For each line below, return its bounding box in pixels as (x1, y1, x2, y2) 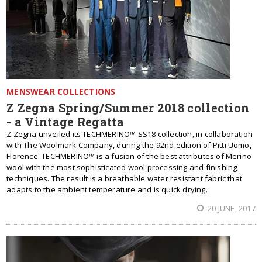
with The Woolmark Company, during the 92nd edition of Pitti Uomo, (6, 140, 251, 150)
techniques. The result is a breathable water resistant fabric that (6, 173, 243, 184)
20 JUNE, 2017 (206, 203, 256, 213)
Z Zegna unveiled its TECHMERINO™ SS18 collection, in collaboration (6, 129, 253, 139)
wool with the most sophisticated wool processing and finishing (6, 162, 237, 173)
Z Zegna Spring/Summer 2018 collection (6, 100, 250, 115)
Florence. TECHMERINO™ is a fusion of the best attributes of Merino (6, 151, 252, 161)
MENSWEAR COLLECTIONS (6, 86, 116, 97)
